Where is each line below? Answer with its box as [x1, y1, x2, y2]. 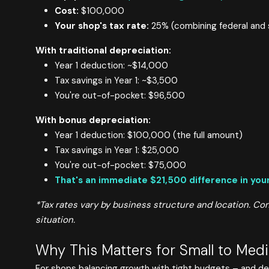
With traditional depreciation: [35, 44, 171, 56]
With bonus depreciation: [35, 113, 151, 126]
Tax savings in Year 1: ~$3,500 [54, 74, 178, 86]
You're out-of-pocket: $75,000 [54, 159, 186, 171]
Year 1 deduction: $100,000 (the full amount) [54, 128, 243, 141]
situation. [35, 213, 75, 226]
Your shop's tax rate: [54, 19, 149, 32]
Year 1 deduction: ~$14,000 [54, 59, 168, 71]
